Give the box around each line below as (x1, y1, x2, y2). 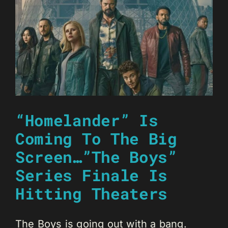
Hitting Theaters (15, 183, 168, 204)
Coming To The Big (15, 128, 177, 149)
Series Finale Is (15, 165, 168, 186)
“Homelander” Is (15, 110, 158, 131)
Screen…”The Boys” (15, 147, 177, 167)
